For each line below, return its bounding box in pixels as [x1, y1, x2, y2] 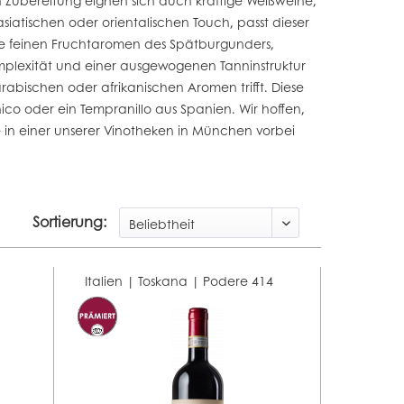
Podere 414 [202, 271, 273, 289]
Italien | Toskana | [84, 271, 203, 289]
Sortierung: [32, 211, 106, 233]
